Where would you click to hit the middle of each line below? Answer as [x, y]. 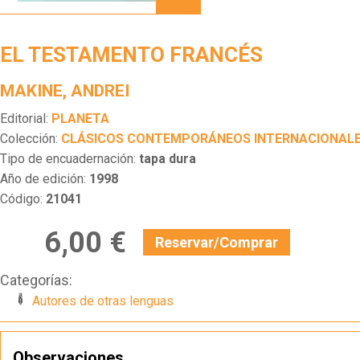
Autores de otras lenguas [103, 301]
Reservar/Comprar [217, 243]
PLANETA [80, 118]
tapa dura [168, 158]
